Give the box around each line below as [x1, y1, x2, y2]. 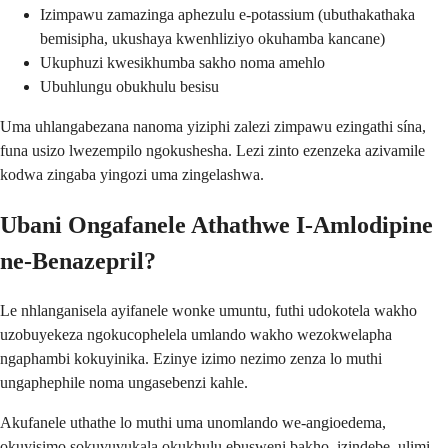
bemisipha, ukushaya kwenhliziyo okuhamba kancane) [40, 29, 385, 47]
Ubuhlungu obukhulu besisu [40, 77, 219, 95]
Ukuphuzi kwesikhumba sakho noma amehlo [40, 53, 325, 71]
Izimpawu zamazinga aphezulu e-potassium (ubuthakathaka [40, 5, 415, 23]
